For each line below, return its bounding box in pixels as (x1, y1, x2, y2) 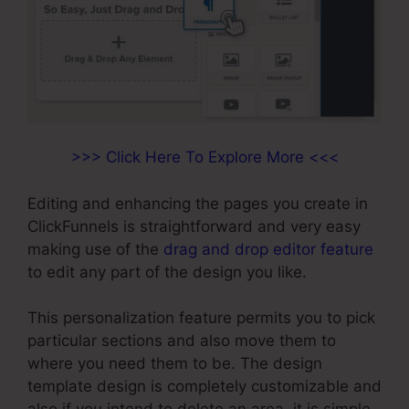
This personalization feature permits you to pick (27, 309, 375, 327)
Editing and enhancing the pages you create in (27, 194, 368, 213)
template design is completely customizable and (27, 377, 382, 395)
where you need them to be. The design (27, 354, 322, 372)
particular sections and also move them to (27, 331, 336, 350)
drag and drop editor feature (163, 239, 373, 258)
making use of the (27, 239, 163, 258)
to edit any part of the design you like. (27, 262, 307, 281)
